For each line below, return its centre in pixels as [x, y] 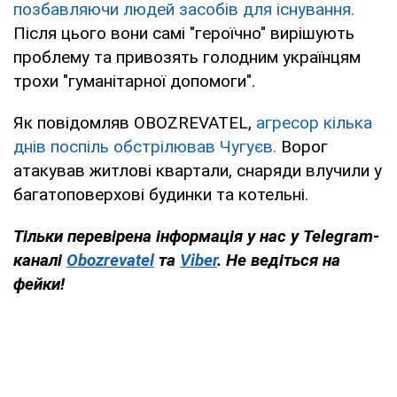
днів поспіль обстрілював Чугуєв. [145, 146]
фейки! [39, 284]
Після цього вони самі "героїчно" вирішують [184, 33]
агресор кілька [314, 122]
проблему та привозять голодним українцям [187, 57]
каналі [40, 260]
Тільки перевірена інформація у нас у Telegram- [196, 236]
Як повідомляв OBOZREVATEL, [135, 122]
